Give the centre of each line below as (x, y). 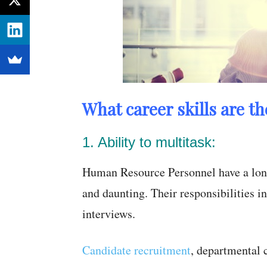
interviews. (109, 214)
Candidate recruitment (136, 250)
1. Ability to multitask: (149, 142)
